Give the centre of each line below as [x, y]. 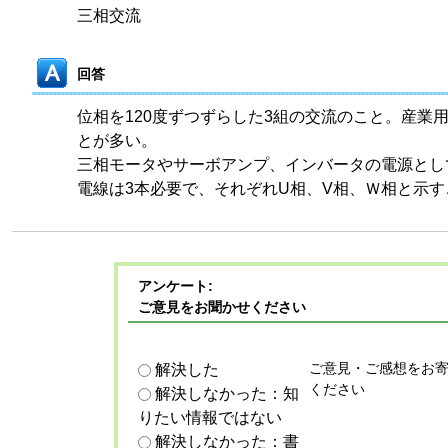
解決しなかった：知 [226, 393]
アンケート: [175, 286]
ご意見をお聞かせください [221, 307]
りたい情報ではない [209, 417]
